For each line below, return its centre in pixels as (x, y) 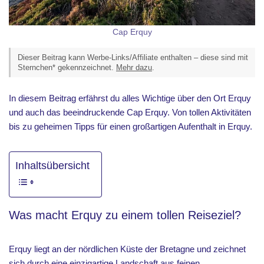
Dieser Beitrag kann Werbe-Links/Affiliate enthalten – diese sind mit (133, 57)
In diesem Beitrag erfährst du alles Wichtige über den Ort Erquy (130, 98)
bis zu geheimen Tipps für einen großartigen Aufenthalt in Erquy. (132, 126)
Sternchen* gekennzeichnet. (67, 67)
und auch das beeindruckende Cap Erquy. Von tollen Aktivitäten (130, 112)
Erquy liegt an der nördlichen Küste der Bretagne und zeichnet (127, 249)
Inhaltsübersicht (52, 166)
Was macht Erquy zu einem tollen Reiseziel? (125, 215)
